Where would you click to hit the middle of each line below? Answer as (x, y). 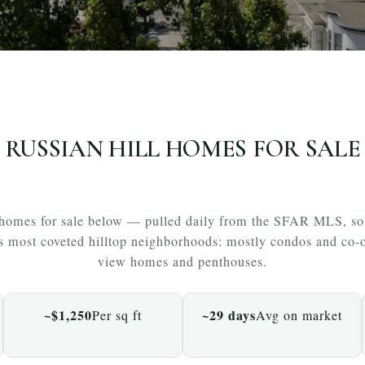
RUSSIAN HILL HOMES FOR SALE (182, 149)
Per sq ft (117, 314)
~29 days (229, 314)
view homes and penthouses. (182, 261)
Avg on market (299, 314)
